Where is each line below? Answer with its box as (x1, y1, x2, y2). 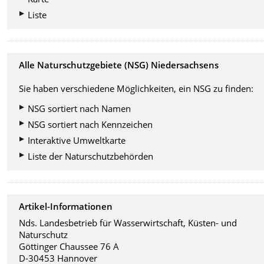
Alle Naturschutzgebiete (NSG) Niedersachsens (19, 58, 219, 71)
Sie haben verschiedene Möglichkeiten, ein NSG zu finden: (19, 82, 254, 94)
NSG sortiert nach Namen (28, 102, 131, 114)
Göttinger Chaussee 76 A (19, 240, 120, 253)
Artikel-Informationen (19, 200, 113, 212)
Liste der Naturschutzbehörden (28, 150, 154, 162)
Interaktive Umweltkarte (28, 134, 126, 146)
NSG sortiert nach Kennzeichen (28, 118, 153, 130)
